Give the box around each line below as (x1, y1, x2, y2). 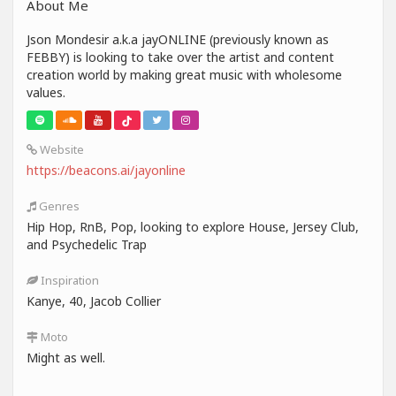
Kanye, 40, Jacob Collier (27, 292, 161, 309)
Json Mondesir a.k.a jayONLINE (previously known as (27, 30, 329, 48)
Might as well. (27, 348, 105, 366)
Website (37, 141, 84, 157)
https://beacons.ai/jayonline (27, 161, 186, 179)
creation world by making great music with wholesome (27, 65, 342, 83)
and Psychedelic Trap (27, 235, 147, 253)
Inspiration (38, 271, 99, 288)
